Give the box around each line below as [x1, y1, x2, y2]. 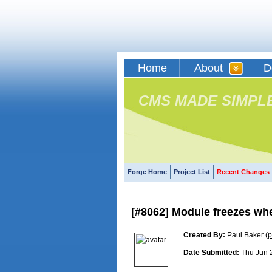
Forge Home [127, 168, 167, 175]
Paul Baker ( [227, 231, 268, 239]
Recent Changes [217, 168, 270, 175]
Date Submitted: [183, 248, 239, 257]
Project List [174, 168, 210, 175]
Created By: [183, 231, 225, 239]
